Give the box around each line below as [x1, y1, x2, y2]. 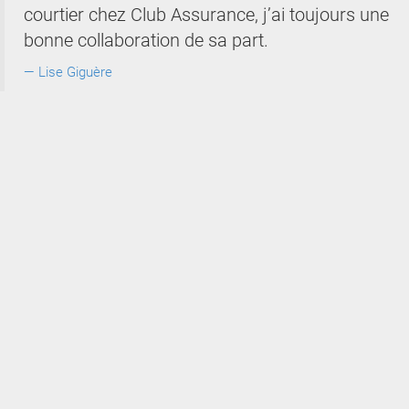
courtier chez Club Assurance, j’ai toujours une [24, 4, 389, 26]
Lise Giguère [38, 63, 112, 80]
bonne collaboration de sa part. [24, 29, 268, 51]
